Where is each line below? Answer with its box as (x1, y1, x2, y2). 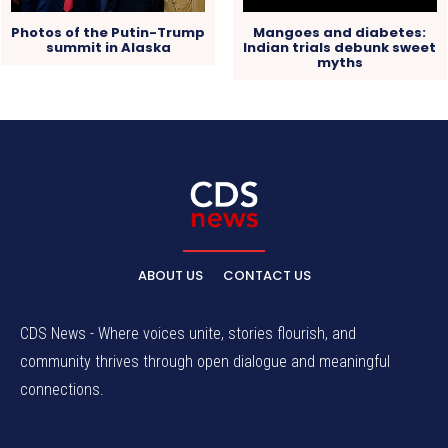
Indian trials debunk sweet (243, 37, 437, 57)
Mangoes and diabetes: (253, 22, 427, 42)
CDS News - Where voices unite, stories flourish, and (20, 323, 356, 343)
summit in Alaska (45, 37, 171, 57)
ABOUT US (137, 265, 203, 285)
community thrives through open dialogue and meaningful (20, 351, 390, 371)
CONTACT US (222, 265, 311, 285)
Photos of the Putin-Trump (11, 22, 206, 42)
